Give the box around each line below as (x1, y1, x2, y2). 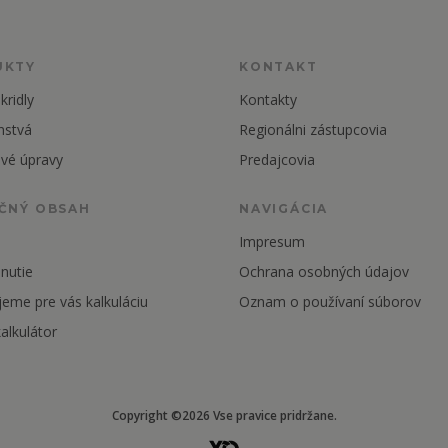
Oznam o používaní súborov (239, 292, 425, 311)
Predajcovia (239, 150, 315, 169)
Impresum (239, 232, 305, 251)
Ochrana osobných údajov (239, 262, 409, 281)
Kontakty (239, 90, 297, 109)
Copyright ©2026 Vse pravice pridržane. (111, 407, 337, 424)
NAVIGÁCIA (239, 201, 329, 216)
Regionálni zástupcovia (239, 120, 387, 139)
